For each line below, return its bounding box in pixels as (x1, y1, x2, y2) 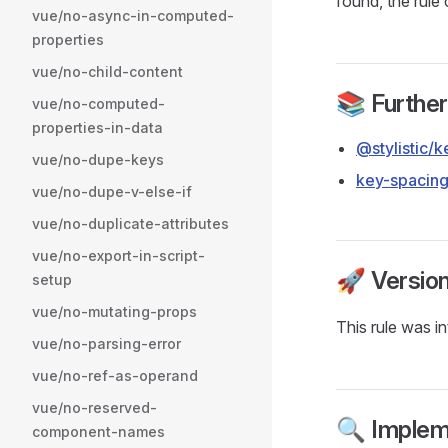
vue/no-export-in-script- (32, 247, 205, 264)
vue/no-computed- (32, 95, 165, 112)
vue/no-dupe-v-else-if (32, 183, 192, 200)
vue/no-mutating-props (32, 303, 197, 320)
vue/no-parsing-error (32, 335, 181, 352)
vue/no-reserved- (32, 399, 157, 416)
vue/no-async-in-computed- (32, 7, 234, 24)
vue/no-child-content (32, 63, 183, 80)
